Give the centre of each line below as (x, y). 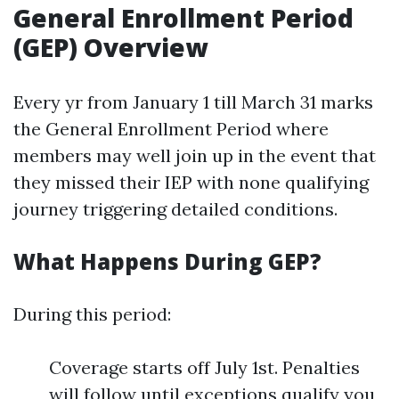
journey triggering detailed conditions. (175, 209)
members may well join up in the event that (195, 155)
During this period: (92, 314)
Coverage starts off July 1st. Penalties (204, 367)
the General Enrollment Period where (171, 129)
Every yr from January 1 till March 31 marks (193, 102)
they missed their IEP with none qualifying (191, 182)
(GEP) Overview (110, 47)
